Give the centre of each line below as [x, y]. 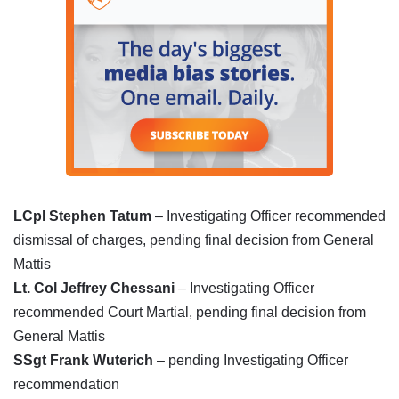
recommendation [66, 385]
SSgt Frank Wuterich [83, 361]
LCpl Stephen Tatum [82, 216]
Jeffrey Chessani [116, 289]
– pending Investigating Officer [251, 361]
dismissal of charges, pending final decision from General [194, 240]
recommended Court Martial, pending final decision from [190, 313]
